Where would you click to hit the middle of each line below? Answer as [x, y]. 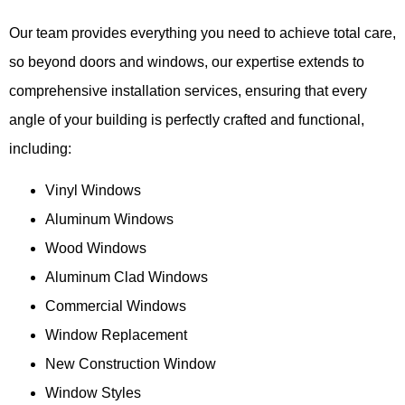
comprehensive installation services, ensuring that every [188, 90]
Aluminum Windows [109, 220]
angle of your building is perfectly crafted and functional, [187, 119]
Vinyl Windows [93, 191]
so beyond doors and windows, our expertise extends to [187, 61]
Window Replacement [116, 335]
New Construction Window [131, 364]
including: [40, 148]
